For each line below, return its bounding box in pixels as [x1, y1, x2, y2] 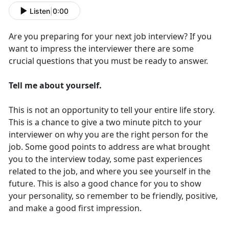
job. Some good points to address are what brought [9, 141, 210, 153]
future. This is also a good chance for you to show [9, 178, 201, 190]
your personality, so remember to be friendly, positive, [9, 190, 218, 202]
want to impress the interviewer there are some [9, 43, 194, 55]
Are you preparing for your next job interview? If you [9, 31, 212, 42]
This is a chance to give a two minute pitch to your [9, 117, 202, 128]
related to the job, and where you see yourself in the [9, 166, 211, 177]
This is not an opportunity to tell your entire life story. [9, 104, 215, 116]
